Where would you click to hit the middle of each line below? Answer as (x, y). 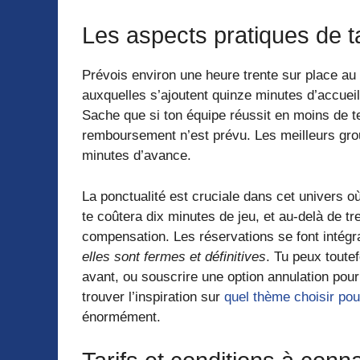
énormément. (121, 317)
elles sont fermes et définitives (174, 256)
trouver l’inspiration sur (153, 297)
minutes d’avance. (137, 156)
